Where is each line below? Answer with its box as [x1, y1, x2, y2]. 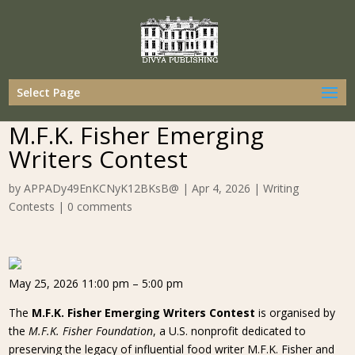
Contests [9, 199, 55, 214]
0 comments [67, 199, 133, 214]
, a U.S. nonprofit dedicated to [153, 323, 307, 338]
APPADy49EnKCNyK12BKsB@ [24, 181, 180, 196]
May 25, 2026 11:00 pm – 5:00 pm [9, 276, 184, 291]
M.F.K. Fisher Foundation [29, 323, 154, 338]
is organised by [255, 305, 336, 320]
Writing [263, 181, 300, 196]
